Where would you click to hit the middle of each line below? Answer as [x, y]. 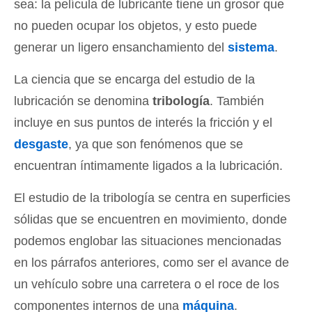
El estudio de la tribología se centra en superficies [152, 198]
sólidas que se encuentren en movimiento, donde [150, 219]
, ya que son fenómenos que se [156, 144]
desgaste [41, 144]
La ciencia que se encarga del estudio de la [134, 79]
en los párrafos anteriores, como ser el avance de [151, 263]
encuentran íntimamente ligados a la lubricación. [148, 166]
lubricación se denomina [83, 101]
